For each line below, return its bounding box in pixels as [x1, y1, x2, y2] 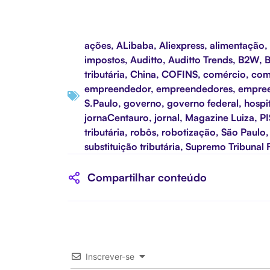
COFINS [162, 67, 198, 80]
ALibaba [116, 39, 154, 51]
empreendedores [156, 82, 233, 95]
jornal [154, 111, 180, 124]
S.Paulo [84, 96, 118, 109]
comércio [203, 67, 246, 80]
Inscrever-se [86, 251, 135, 262]
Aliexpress [159, 39, 204, 51]
